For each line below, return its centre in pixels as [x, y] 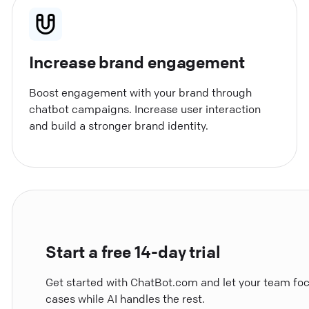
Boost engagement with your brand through [141, 92]
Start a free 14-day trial [133, 252]
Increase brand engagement [137, 62]
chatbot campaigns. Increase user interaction [145, 109]
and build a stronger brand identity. [119, 125]
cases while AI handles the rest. [126, 299]
